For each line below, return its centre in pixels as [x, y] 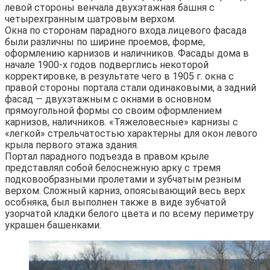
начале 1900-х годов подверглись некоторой [107, 65]
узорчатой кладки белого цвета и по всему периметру [129, 214]
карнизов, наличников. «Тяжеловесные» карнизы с [121, 122]
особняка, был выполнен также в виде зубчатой [115, 202]
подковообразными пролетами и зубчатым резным [123, 180]
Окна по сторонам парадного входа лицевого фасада [126, 31]
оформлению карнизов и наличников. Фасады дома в [127, 54]
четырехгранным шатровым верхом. [90, 19]
